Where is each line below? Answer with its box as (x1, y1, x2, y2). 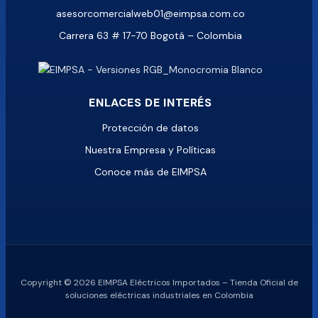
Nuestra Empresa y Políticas (85, 143, 216, 156)
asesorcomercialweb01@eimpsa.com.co (56, 6, 245, 20)
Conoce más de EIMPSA (94, 165, 207, 178)
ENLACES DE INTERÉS (89, 94, 212, 110)
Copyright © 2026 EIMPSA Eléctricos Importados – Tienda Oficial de (20, 276, 298, 288)
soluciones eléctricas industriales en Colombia (65, 289, 253, 301)
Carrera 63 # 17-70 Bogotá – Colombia (59, 28, 242, 42)
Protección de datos (102, 121, 199, 134)
